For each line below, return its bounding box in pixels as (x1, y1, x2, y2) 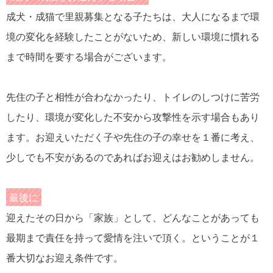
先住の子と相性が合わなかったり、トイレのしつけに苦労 (6, 92, 260, 103)
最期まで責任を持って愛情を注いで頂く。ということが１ (6, 233, 260, 244)
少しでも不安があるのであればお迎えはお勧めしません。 (6, 152, 260, 163)
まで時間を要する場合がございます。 (6, 52, 172, 63)
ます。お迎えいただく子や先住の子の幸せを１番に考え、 (6, 132, 260, 143)
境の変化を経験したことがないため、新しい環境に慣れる (6, 32, 260, 43)
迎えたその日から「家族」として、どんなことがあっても (6, 213, 260, 224)
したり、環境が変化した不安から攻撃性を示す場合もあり (6, 112, 260, 123)
